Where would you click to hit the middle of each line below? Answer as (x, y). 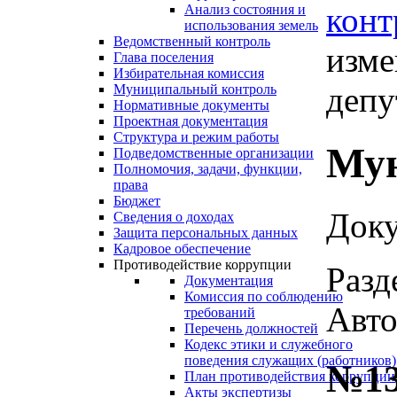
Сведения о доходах (174, 217)
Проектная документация (191, 121)
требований (220, 313)
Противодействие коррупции (202, 265)
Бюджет (137, 201)
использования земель (251, 26)
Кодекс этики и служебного (269, 345)
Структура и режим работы (196, 137)
